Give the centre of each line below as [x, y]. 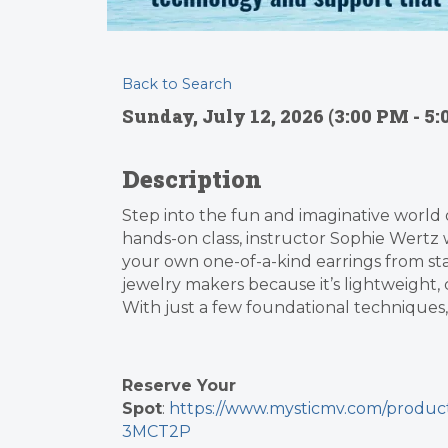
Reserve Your [179, 385]
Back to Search [177, 83]
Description [192, 178]
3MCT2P [156, 431]
